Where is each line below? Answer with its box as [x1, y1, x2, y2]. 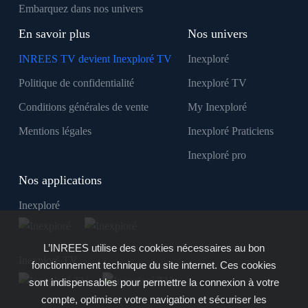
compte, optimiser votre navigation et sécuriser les [41, 294, 267, 305]
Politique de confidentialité [18, 77, 134, 89]
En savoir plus [18, 27, 90, 41]
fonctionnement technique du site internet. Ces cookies [32, 259, 276, 271]
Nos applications [18, 173, 102, 188]
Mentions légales [18, 125, 91, 137]
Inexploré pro [188, 149, 246, 162]
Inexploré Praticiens [188, 125, 274, 137]
